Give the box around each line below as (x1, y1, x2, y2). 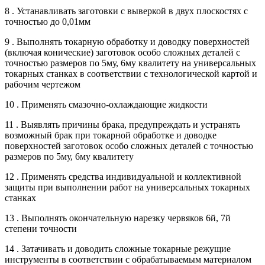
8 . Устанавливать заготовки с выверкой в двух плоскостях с (5, 5, 248, 16)
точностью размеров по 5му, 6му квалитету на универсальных (5, 57, 256, 68)
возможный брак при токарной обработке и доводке (5, 130, 216, 140)
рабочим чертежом (5, 79, 80, 89)
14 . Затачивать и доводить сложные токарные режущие (5, 243, 231, 254)
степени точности (5, 223, 77, 234)
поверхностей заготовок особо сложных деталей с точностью (5, 140, 253, 151)
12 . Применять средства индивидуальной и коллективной (5, 171, 241, 182)
